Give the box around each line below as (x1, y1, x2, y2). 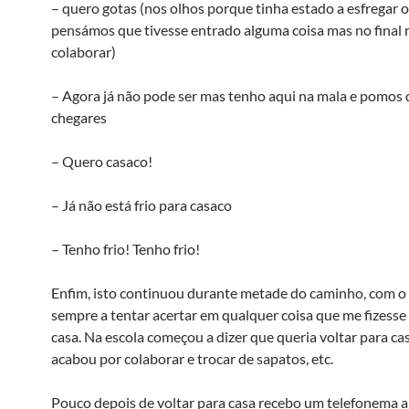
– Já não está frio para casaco (51, 196, 232, 214)
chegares (51, 109, 107, 126)
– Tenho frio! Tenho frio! (51, 240, 200, 257)
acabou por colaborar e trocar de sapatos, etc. (51, 350, 333, 367)
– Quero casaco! (51, 152, 152, 170)
